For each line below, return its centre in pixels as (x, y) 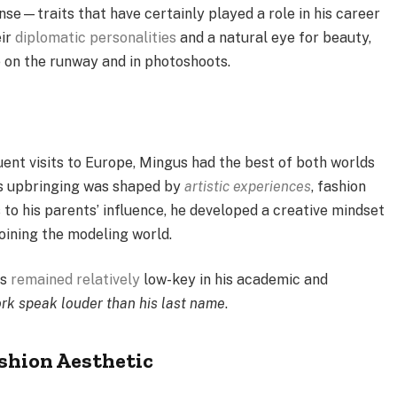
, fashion (339, 186)
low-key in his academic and (234, 280)
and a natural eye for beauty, (274, 38)
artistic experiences (248, 186)
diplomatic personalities (96, 38)
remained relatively (76, 280)
